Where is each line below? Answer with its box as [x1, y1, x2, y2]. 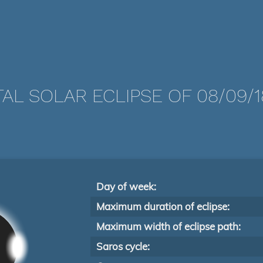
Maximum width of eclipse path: [96, 220, 241, 232]
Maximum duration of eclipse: [96, 200, 230, 213]
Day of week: [96, 180, 156, 193]
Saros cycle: [96, 240, 150, 252]
